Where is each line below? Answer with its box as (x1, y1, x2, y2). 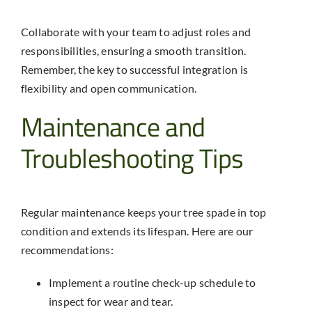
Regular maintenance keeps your (20, 205, 184, 219)
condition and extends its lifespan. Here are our (20, 224, 253, 238)
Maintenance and (20, 106, 205, 147)
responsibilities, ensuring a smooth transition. (20, 43, 247, 57)
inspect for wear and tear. (48, 295, 175, 309)
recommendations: (20, 243, 116, 257)
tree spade (183, 205, 235, 219)
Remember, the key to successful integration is (20, 62, 249, 76)
